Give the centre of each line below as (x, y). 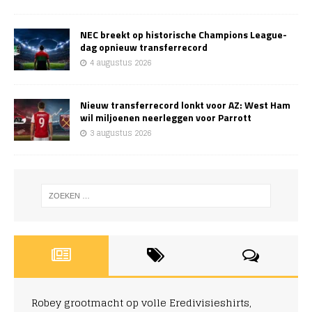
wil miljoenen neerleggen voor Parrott (166, 118)
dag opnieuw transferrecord (144, 47)
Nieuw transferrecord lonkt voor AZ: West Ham (185, 105)
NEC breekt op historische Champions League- (184, 35)
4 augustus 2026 (120, 63)
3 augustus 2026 (120, 133)
